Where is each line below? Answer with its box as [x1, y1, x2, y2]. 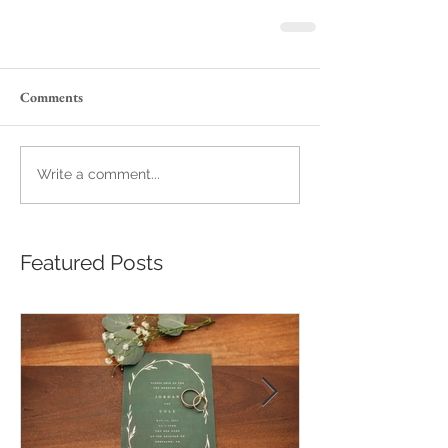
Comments [20, 87, 83, 106]
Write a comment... [37, 166, 160, 183]
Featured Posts [20, 249, 163, 275]
